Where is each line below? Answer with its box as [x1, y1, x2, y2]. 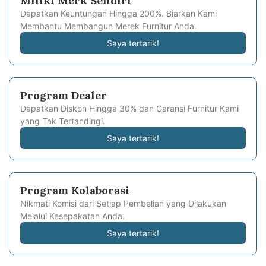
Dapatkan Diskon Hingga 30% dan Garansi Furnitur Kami [20, 103, 239, 114]
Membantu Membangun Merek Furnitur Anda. [20, 21, 197, 31]
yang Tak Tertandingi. [20, 116, 105, 126]
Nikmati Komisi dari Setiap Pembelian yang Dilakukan [20, 198, 226, 209]
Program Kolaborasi [20, 183, 129, 198]
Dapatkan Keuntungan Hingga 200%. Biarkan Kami [20, 8, 217, 19]
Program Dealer [20, 88, 107, 103]
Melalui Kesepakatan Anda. [20, 211, 125, 221]
